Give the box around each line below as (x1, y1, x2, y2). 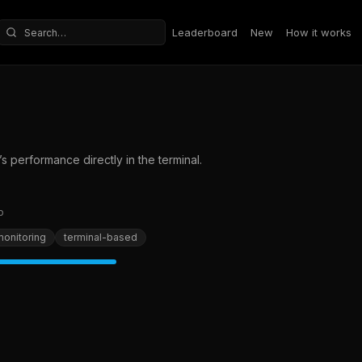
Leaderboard (172, 25, 238, 39)
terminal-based (64, 231, 137, 243)
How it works (286, 25, 351, 39)
